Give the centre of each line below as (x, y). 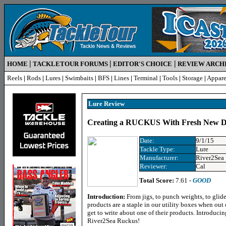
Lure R (98, 104)
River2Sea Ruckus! (114, 221)
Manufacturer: (159, 158)
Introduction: (107, 196)
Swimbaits (79, 78)
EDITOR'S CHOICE (143, 64)
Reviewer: (154, 166)
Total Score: (157, 180)
